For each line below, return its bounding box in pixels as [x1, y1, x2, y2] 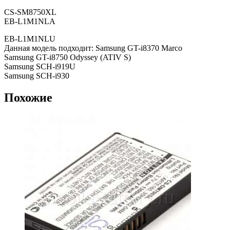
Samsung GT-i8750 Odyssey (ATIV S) [4, 53, 131, 62]
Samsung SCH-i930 [4, 71, 69, 81]
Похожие [4, 91, 52, 105]
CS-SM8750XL [4, 8, 56, 17]
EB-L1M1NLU [4, 34, 55, 44]
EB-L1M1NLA [4, 17, 55, 26]
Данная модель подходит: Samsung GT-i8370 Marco [4, 44, 182, 53]
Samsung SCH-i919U [4, 62, 75, 71]
